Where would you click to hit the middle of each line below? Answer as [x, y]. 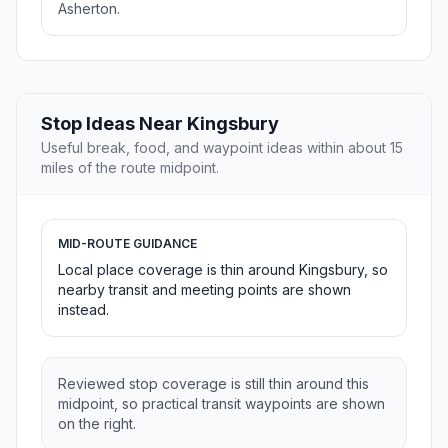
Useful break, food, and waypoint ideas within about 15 [222, 148]
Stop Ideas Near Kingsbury [160, 124]
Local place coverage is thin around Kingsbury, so [223, 270]
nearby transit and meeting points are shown [204, 290]
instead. [83, 310]
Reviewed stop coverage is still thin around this [213, 384]
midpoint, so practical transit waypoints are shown [221, 404]
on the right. [97, 424]
